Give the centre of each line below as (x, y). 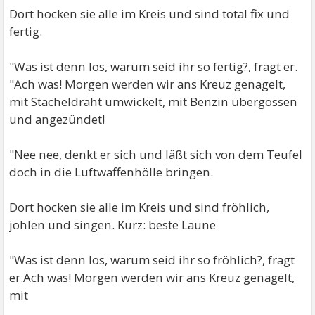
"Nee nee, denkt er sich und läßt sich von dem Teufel (156, 155)
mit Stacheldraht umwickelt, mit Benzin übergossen (154, 102)
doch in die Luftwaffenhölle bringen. (111, 172)
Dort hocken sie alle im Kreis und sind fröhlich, (140, 207)
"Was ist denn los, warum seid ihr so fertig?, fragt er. (154, 67)
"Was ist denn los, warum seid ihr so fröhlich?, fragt (152, 260)
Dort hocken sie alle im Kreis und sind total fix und (150, 14)
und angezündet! (57, 120)
